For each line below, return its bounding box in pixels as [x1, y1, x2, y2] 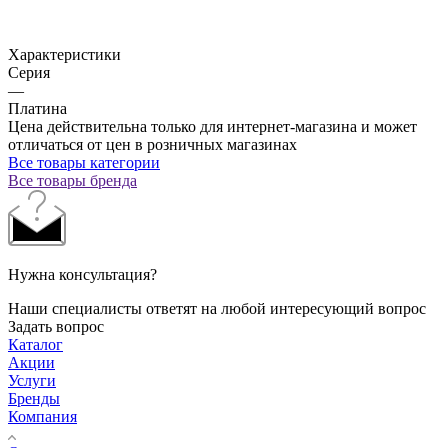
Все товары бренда [8, 171, 137, 189]
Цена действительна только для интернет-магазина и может [8, 117, 417, 135]
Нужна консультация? [8, 265, 157, 283]
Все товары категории [8, 153, 160, 171]
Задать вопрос [8, 317, 104, 335]
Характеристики [8, 45, 121, 63]
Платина [8, 99, 67, 117]
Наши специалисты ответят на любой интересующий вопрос [8, 299, 426, 317]
